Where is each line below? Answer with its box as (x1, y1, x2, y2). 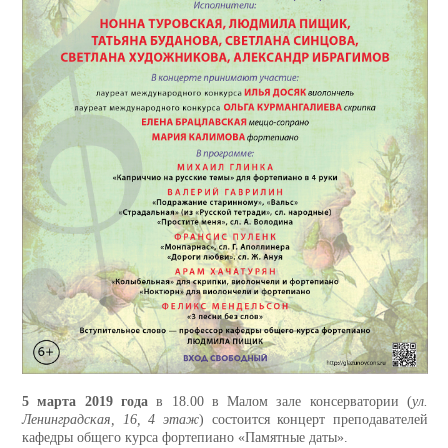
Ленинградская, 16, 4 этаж (22, 412, 199, 428)
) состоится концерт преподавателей (199, 412, 428, 428)
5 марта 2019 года (22, 394, 148, 410)
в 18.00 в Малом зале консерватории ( (147, 394, 413, 410)
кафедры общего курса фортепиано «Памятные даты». (22, 430, 348, 446)
